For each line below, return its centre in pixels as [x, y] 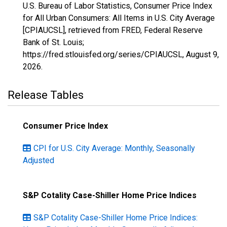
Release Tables [46, 95]
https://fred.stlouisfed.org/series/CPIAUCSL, [104, 54]
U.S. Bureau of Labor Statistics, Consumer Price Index [118, 6]
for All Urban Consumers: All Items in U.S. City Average [119, 18]
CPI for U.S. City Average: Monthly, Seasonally [114, 148]
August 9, [202, 54]
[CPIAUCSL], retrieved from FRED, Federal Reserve [113, 30]
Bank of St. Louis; [53, 42]
